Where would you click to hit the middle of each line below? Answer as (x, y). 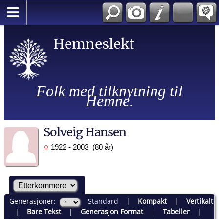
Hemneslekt (94, 44)
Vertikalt (199, 201)
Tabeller (176, 211)
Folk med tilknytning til (109, 91)
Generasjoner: (34, 201)
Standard (103, 201)
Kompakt (152, 201)
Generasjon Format (112, 211)
